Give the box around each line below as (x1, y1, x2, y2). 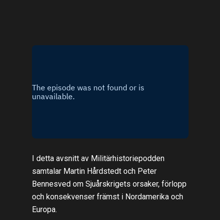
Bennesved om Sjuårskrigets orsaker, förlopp (31, 179, 187, 189)
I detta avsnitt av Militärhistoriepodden (31, 153, 165, 163)
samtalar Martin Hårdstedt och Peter (31, 166, 157, 176)
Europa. (31, 204, 57, 214)
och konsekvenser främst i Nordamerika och (31, 192, 183, 201)
